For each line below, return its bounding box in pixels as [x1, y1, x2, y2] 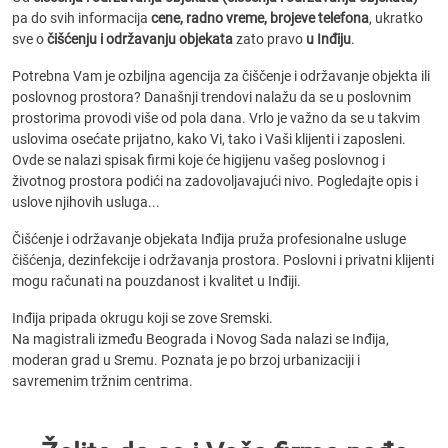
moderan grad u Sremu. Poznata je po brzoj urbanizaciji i [12, 352, 360, 368]
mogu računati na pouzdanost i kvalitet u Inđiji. [12, 273, 301, 289]
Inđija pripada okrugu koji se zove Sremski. [12, 310, 273, 326]
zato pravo [233, 31, 306, 47]
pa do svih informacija [12, 10, 151, 26]
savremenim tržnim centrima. [12, 373, 193, 389]
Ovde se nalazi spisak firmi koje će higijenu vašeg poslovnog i [12, 152, 385, 168]
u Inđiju [306, 31, 351, 47]
